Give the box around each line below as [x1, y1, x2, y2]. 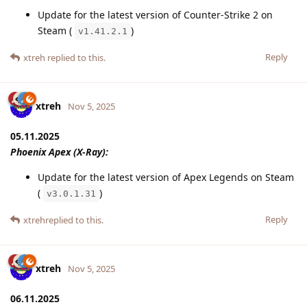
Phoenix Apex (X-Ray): [10, 145, 108, 158]
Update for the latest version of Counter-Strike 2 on [38, 8, 273, 21]
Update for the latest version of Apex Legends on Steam [38, 170, 294, 184]
